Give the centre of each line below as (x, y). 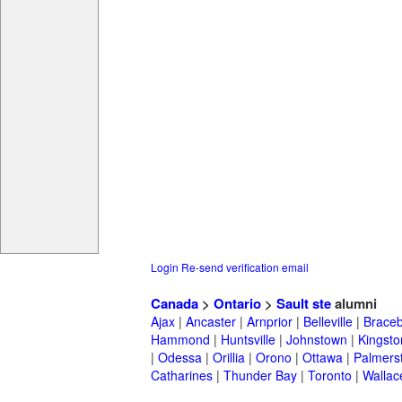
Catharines (182, 376)
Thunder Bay (260, 376)
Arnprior (270, 322)
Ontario (237, 304)
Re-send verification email (245, 267)
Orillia (229, 358)
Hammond (180, 340)
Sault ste (304, 304)
